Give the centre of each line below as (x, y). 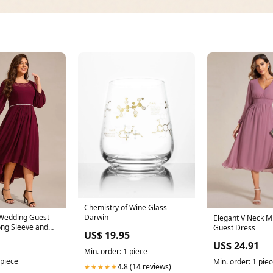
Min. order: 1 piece (116, 252)
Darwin (96, 218)
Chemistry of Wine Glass (126, 208)
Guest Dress (234, 227)
